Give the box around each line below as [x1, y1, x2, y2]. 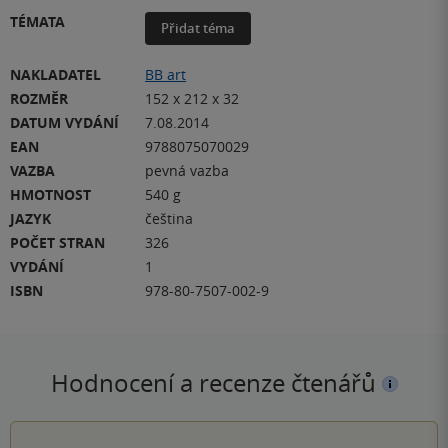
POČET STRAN [10, 232, 105, 252]
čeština [145, 208, 193, 228]
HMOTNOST [10, 184, 91, 204]
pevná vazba [145, 160, 229, 180]
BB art [145, 64, 186, 84]
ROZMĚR [10, 88, 68, 108]
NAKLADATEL [10, 64, 101, 84]
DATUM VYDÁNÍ [10, 112, 119, 132]
